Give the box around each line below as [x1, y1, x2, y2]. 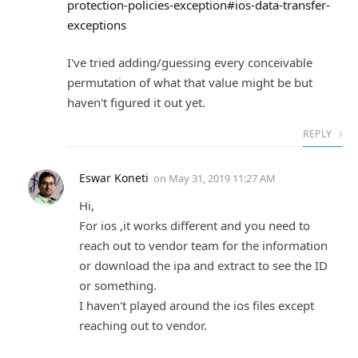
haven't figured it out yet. [67, 94, 205, 111]
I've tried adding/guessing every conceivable [67, 54, 312, 71]
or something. [79, 277, 157, 294]
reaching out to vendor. [79, 317, 207, 334]
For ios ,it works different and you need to [79, 217, 310, 234]
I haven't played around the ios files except [79, 297, 314, 314]
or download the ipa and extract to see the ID [79, 257, 328, 274]
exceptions [67, 16, 126, 33]
